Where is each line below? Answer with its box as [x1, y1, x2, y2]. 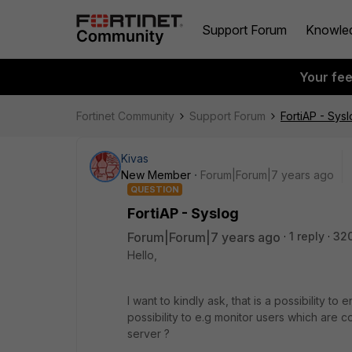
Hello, [127, 248, 157, 262]
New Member [121, 168, 191, 181]
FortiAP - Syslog [127, 205, 239, 222]
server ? [127, 327, 170, 340]
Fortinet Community [76, 109, 174, 123]
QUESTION [130, 184, 179, 195]
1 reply [289, 229, 324, 243]
